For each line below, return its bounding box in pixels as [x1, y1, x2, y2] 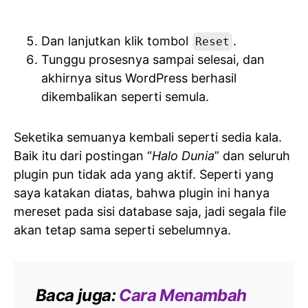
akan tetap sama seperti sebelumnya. [14, 223, 231, 238]
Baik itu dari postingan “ [14, 148, 152, 164]
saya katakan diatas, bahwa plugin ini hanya [14, 186, 269, 201]
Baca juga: [36, 285, 120, 306]
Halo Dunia [152, 148, 214, 164]
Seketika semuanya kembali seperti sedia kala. [14, 130, 282, 145]
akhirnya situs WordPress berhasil [41, 71, 236, 86]
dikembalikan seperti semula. [41, 89, 209, 104]
